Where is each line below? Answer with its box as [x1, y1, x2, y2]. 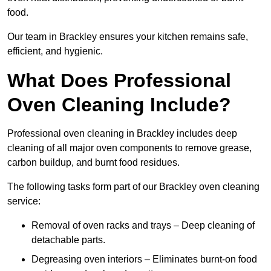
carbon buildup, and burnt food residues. [7, 157, 180, 168]
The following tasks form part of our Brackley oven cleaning [7, 181, 260, 192]
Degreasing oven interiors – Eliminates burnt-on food [31, 254, 257, 265]
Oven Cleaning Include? [7, 94, 231, 116]
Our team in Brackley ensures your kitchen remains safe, [7, 31, 248, 42]
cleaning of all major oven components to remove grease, [7, 143, 252, 154]
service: [7, 196, 41, 207]
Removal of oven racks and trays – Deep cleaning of [31, 220, 255, 231]
